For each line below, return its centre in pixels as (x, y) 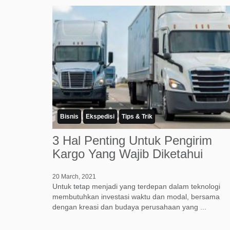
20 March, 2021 (74, 177)
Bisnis (69, 117)
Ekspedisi (100, 117)
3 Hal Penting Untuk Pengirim (132, 141)
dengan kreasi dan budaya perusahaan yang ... (129, 207)
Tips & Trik (137, 117)
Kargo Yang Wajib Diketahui (128, 154)
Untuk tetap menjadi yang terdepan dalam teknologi (136, 187)
